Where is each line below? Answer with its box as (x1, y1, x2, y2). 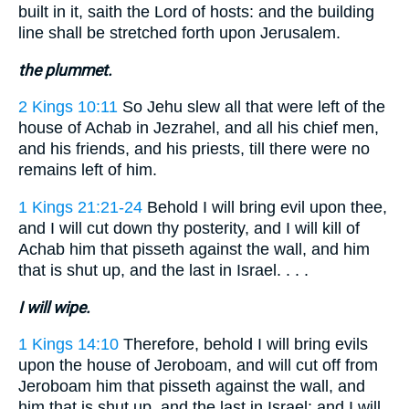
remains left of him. (18, 161, 157, 180)
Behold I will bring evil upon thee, (142, 197, 387, 216)
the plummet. (18, 60, 112, 79)
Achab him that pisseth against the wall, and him (18, 239, 370, 258)
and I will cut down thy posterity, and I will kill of (18, 218, 360, 237)
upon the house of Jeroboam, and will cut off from (18, 356, 378, 375)
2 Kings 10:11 (18, 98, 118, 117)
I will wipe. (18, 298, 90, 317)
